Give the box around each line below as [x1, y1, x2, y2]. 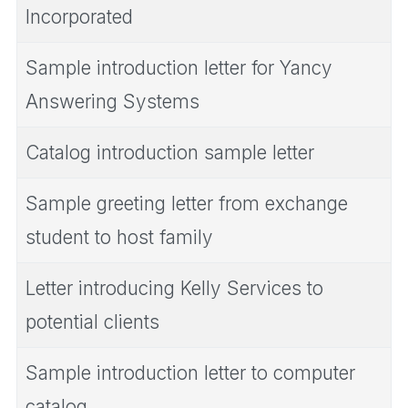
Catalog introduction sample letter [25, 140, 314, 164]
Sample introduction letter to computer [25, 361, 355, 384]
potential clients [25, 310, 159, 333]
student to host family [25, 225, 213, 249]
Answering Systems [25, 89, 199, 113]
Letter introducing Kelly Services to [25, 276, 323, 300]
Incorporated [25, 5, 133, 28]
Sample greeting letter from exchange [25, 191, 348, 215]
